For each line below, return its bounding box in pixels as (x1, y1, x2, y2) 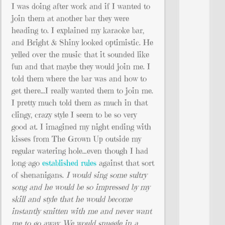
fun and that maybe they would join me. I (12, 61, 150, 71)
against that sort (96, 157, 154, 168)
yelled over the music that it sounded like (12, 49, 149, 59)
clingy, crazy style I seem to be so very (12, 109, 137, 120)
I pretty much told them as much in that (12, 97, 148, 107)
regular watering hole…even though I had (12, 145, 148, 156)
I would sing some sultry (66, 169, 147, 180)
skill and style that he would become (12, 193, 132, 204)
